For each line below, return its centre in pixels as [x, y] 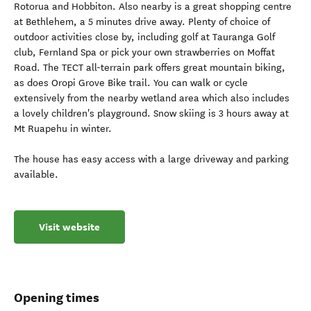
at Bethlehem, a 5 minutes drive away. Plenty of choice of [142, 22]
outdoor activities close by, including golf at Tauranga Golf [144, 37]
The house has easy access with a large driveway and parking [151, 159]
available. [36, 175]
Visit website [69, 227]
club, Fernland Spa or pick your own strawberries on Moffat [144, 52]
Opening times [57, 297]
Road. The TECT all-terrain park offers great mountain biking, [150, 68]
